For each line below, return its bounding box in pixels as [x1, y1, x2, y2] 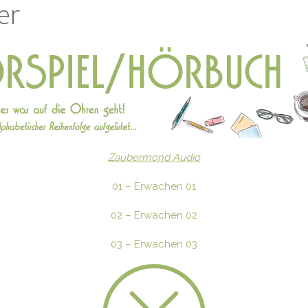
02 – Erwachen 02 [111, 209, 197, 222]
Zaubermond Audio [108, 151, 200, 164]
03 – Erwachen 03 [111, 238, 197, 251]
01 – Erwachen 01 [112, 180, 196, 193]
